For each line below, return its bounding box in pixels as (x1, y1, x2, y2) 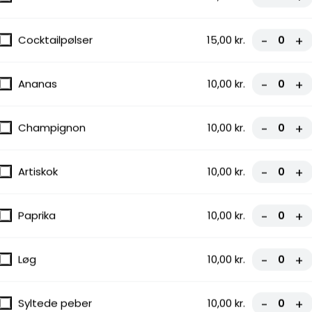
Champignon (18, 120, 86, 135)
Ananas (18, 76, 57, 91)
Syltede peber (18, 295, 92, 311)
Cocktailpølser (18, 32, 93, 47)
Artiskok (18, 164, 58, 179)
